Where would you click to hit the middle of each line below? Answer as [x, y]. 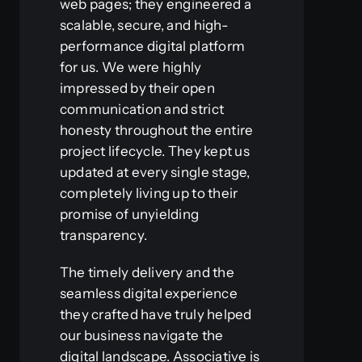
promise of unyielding [129, 215]
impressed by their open [137, 88]
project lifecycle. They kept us [154, 152]
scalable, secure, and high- [144, 25]
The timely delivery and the [147, 273]
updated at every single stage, [155, 173]
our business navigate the [141, 336]
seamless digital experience [148, 294]
